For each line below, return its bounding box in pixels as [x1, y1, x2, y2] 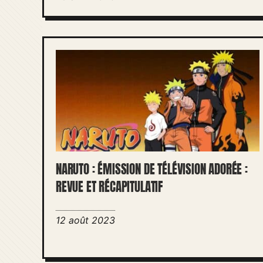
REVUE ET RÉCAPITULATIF [56, 178, 163, 197]
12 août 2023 [56, 214, 115, 227]
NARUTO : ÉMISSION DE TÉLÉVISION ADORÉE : [56, 160, 248, 179]
